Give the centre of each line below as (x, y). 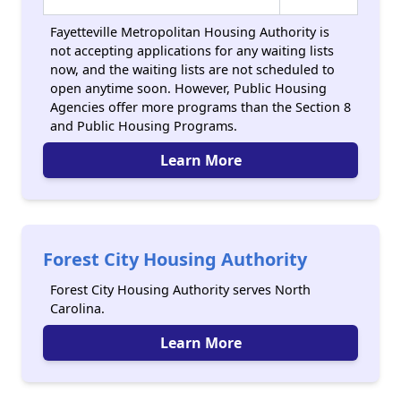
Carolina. (77, 308)
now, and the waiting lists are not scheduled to (192, 69)
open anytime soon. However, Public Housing (188, 88)
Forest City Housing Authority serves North (180, 290)
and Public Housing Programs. (144, 126)
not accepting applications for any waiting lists (192, 51)
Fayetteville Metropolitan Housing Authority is (190, 32)
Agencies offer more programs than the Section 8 (200, 107)
